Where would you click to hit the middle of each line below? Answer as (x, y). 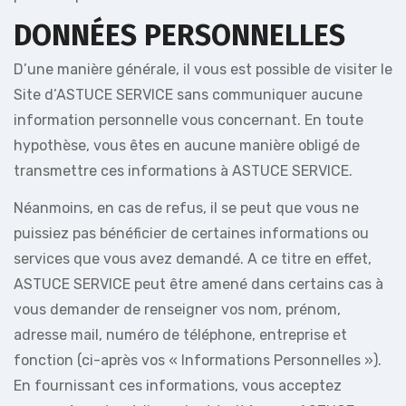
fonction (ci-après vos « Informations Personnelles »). (198, 360)
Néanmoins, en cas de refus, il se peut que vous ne (186, 208)
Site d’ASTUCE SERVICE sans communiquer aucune (188, 95)
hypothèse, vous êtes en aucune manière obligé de (187, 145)
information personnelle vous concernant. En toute (188, 120)
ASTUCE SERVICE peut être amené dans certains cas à (198, 284)
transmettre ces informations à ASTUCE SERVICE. (183, 171)
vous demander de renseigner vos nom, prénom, (177, 309)
